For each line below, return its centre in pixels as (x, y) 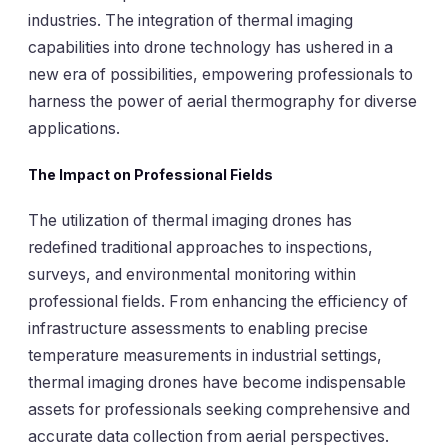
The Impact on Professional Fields (150, 175)
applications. (74, 128)
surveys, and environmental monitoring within (192, 275)
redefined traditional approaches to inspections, (200, 248)
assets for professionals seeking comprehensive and (219, 410)
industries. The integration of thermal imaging (190, 20)
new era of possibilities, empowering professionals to (220, 74)
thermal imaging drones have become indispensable (217, 383)
